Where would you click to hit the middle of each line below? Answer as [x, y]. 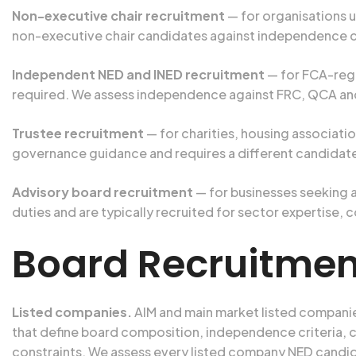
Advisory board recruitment [103, 192]
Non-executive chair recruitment [118, 15]
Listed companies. [72, 312]
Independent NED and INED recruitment [138, 74]
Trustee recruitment [78, 133]
